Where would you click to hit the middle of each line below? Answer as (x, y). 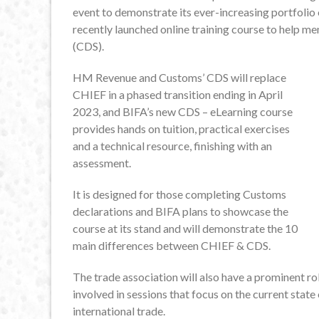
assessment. (102, 163)
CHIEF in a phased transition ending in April (178, 95)
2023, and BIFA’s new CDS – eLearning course (183, 112)
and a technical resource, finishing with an (172, 146)
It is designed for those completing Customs (179, 194)
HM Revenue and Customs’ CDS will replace (179, 78)
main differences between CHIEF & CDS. (172, 246)
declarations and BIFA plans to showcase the (181, 211)
